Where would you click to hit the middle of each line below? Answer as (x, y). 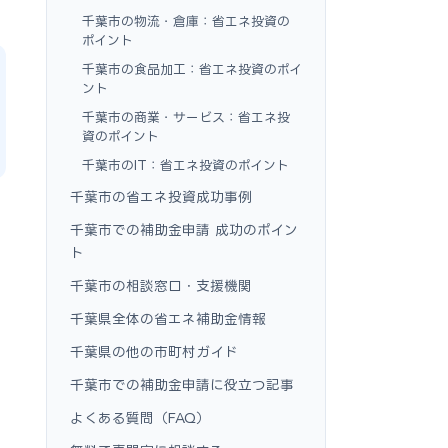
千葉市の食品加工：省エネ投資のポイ (192, 69)
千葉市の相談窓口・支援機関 (161, 285)
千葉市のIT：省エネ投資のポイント (185, 165)
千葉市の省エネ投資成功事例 (161, 196)
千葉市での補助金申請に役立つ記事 (182, 384)
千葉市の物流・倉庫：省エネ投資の (186, 21)
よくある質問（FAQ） (140, 417)
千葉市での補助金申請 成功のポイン (184, 229)
